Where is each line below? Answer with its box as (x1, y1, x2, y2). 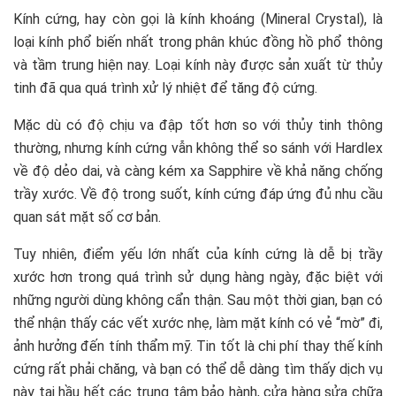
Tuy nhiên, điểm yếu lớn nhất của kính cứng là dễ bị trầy (13, 245, 383, 263)
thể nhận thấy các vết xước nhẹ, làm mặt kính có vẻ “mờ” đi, (13, 314, 383, 331)
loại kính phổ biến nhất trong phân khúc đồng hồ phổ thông (13, 33, 383, 50)
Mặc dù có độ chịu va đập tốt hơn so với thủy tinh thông (13, 116, 383, 133)
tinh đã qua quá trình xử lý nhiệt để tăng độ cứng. (13, 79, 317, 96)
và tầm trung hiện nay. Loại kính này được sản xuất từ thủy (13, 56, 383, 73)
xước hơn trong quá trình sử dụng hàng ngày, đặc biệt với (13, 268, 383, 286)
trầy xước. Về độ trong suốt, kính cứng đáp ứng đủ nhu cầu (13, 185, 383, 202)
